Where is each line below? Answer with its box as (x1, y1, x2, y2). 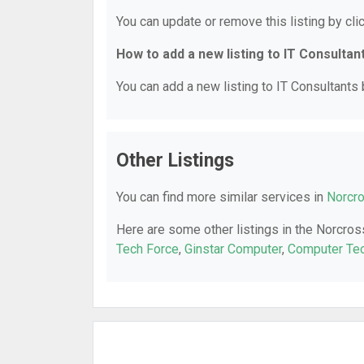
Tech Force (116, 241, 179, 257)
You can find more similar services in (116, 189, 327, 205)
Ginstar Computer (184, 241, 282, 257)
